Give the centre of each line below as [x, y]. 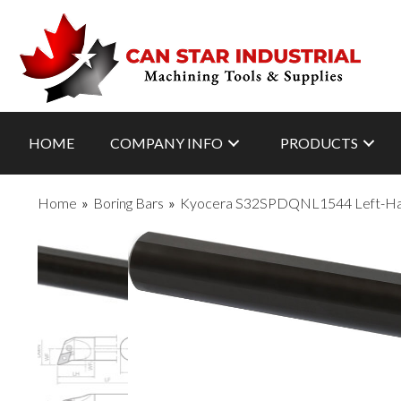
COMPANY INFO [166, 143]
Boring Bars [128, 203]
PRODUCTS [319, 143]
